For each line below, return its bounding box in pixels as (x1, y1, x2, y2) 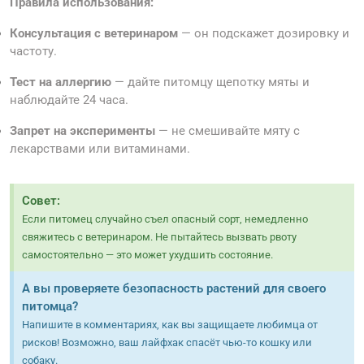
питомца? (22, 299, 78, 314)
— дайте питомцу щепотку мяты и (111, 75, 310, 90)
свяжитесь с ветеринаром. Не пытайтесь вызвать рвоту (22, 231, 297, 244)
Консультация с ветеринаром (10, 26, 178, 41)
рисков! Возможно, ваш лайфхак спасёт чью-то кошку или (22, 336, 312, 349)
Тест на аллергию (10, 75, 111, 90)
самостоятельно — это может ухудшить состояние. (22, 249, 273, 262)
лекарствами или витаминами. (10, 141, 190, 157)
